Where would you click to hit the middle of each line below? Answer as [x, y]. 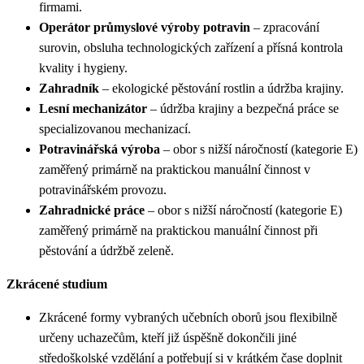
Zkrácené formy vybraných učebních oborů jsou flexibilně [188, 317]
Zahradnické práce [92, 210]
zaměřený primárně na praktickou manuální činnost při [178, 230]
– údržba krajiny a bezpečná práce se [243, 108]
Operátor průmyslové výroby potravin [145, 27]
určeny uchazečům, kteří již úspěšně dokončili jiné [168, 337]
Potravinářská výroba [100, 149]
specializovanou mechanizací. [115, 128]
